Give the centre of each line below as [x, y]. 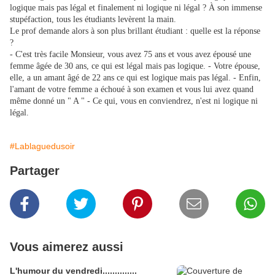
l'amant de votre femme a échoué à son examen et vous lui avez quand [132, 90]
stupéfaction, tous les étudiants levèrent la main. [93, 20]
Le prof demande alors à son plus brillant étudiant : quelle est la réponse [135, 31]
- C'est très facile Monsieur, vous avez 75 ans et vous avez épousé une [130, 55]
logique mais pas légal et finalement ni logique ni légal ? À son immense [136, 8]
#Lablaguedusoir [42, 146]
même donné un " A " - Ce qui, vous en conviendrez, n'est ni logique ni [134, 101]
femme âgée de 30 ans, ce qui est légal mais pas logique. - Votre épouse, [135, 66]
